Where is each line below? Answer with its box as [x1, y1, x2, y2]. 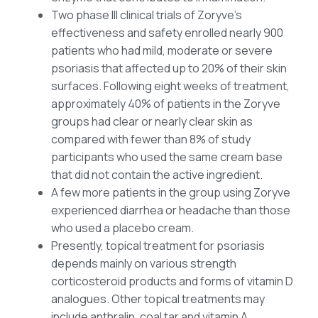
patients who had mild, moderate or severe [51, 43, 273, 59]
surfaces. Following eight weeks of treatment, [51, 78, 290, 94]
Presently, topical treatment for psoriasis [51, 238, 265, 254]
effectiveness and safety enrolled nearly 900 [51, 25, 283, 41]
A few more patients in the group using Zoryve [51, 185, 290, 201]
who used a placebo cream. [51, 220, 194, 236]
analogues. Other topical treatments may [51, 291, 265, 307]
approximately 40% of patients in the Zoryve [51, 96, 280, 112]
